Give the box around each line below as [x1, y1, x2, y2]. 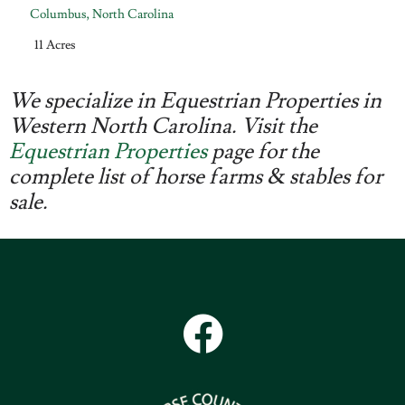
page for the [207, 137, 319, 165]
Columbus [30, 5, 88, 23]
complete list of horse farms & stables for [9, 162, 382, 191]
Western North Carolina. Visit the [9, 111, 317, 140]
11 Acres [34, 37, 77, 54]
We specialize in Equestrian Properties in [9, 86, 381, 115]
